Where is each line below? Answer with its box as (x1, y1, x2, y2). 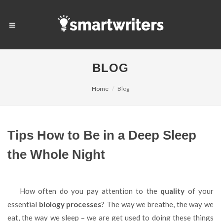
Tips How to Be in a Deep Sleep (7, 128, 196, 143)
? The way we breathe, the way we (101, 200, 214, 209)
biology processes (38, 200, 102, 209)
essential (7, 200, 39, 209)
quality (160, 186, 185, 195)
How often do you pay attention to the (25, 186, 161, 195)
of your (184, 186, 214, 195)
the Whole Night (7, 147, 105, 162)
